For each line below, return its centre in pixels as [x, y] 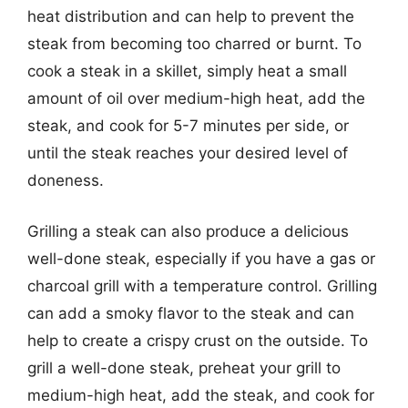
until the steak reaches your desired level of [188, 153]
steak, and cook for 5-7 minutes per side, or [188, 126]
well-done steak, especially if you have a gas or [201, 258]
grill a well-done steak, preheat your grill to [184, 367]
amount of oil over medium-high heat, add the [196, 98]
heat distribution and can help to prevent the [191, 16]
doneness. [66, 180]
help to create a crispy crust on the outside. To [198, 340]
